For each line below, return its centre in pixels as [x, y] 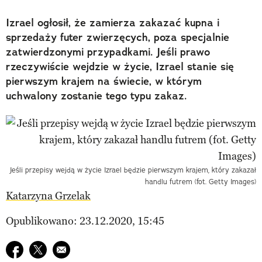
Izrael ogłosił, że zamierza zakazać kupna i [113, 23]
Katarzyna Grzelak [48, 196]
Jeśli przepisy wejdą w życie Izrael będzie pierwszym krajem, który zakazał [133, 170]
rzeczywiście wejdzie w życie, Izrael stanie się [120, 66]
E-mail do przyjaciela [101, 248]
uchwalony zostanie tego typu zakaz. [96, 96]
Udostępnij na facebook [60, 248]
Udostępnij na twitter [78, 248]
